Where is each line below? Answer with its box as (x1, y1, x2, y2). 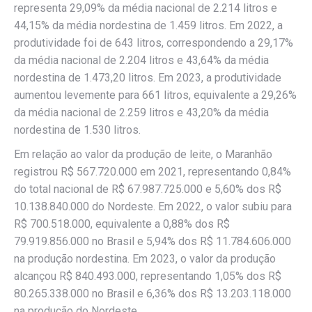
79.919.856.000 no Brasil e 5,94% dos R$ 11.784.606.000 (14, 235, 291, 249)
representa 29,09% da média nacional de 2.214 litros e (14, 1, 277, 15)
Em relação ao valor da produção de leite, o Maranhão (14, 148, 272, 162)
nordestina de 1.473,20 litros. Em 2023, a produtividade (14, 71, 281, 85)
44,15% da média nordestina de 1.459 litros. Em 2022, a (14, 19, 283, 33)
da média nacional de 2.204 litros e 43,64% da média (14, 54, 269, 68)
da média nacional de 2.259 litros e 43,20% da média (14, 106, 269, 120)
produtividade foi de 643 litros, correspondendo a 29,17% (14, 36, 293, 50)
